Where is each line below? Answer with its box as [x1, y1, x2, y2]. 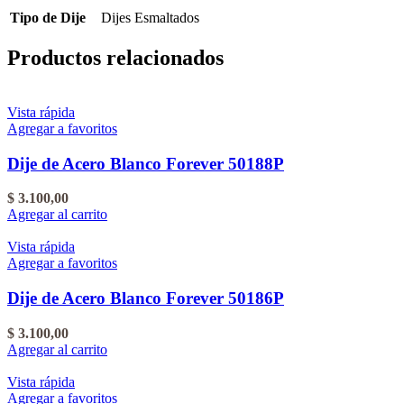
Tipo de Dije [10, 10, 86, 26]
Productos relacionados [7, 45, 224, 69]
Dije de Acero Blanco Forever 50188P [7, 153, 284, 173]
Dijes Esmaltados [101, 10, 199, 26]
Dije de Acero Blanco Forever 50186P [7, 289, 284, 308]
